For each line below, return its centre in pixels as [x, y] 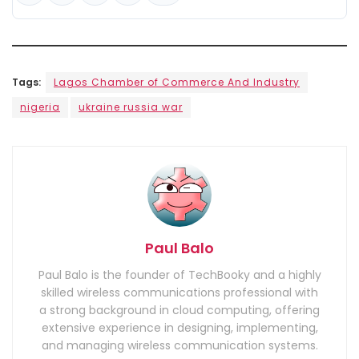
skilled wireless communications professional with [179, 292]
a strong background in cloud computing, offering [179, 310]
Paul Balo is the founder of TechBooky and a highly [179, 274]
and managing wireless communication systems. [179, 345]
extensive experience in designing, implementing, [179, 327]
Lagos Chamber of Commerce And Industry [177, 82]
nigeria [40, 107]
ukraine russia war [131, 107]
